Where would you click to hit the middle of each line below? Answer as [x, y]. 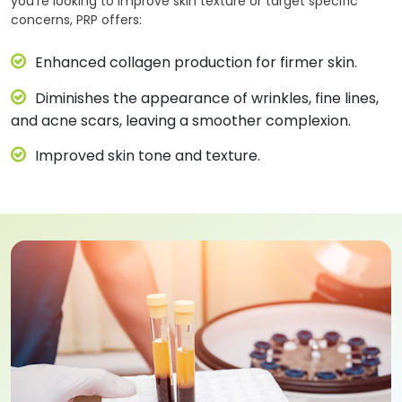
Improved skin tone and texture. [148, 155]
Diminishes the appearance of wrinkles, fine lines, [207, 98]
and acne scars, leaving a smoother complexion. [181, 120]
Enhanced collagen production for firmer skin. [196, 62]
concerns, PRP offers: [76, 19]
